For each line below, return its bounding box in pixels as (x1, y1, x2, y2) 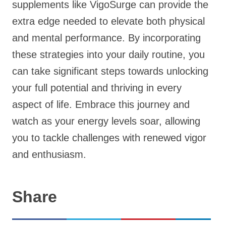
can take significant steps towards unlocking (12, 66, 208, 77)
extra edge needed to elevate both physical (12, 16, 205, 27)
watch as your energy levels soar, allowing (12, 116, 200, 127)
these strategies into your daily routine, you (12, 49, 205, 60)
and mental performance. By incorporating (12, 32, 201, 43)
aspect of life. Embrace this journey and (12, 99, 190, 110)
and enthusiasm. (12, 149, 86, 160)
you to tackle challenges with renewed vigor (12, 132, 206, 143)
